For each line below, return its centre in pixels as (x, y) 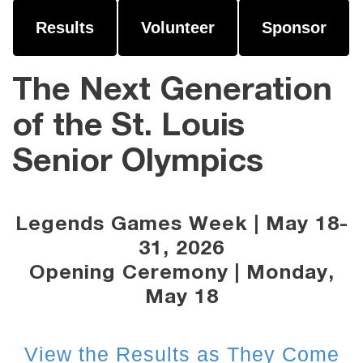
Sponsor (294, 28)
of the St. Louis (129, 126)
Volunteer (178, 28)
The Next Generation (173, 91)
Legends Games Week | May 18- (181, 224)
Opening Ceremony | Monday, (181, 273)
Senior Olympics (138, 162)
